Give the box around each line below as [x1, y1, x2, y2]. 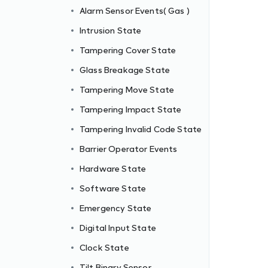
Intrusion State [80, 25, 142, 35]
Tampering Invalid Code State [80, 124, 202, 134]
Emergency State [80, 203, 152, 213]
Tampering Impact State [80, 104, 182, 114]
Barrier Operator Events [80, 144, 178, 154]
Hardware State [80, 163, 147, 173]
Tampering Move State [80, 84, 174, 95]
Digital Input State [80, 223, 156, 233]
